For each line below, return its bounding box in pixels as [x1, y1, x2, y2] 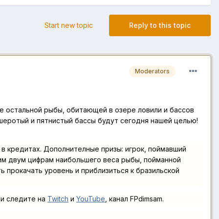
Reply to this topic [129, 21, 191, 30]
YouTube [76, 195, 105, 203]
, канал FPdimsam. [105, 195, 164, 203]
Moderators [135, 67, 170, 75]
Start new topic [44, 21, 93, 30]
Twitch [47, 195, 68, 203]
